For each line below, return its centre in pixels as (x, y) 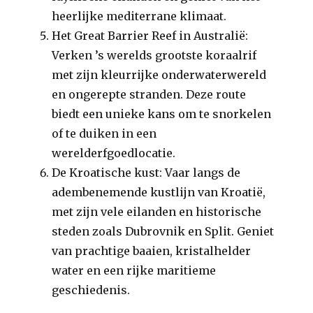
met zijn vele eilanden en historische (157, 212)
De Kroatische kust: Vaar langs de (146, 173)
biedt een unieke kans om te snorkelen (162, 114)
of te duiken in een (104, 133)
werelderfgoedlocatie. (114, 153)
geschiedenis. (91, 290)
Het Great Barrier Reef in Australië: (150, 36)
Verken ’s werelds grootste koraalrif (154, 55)
